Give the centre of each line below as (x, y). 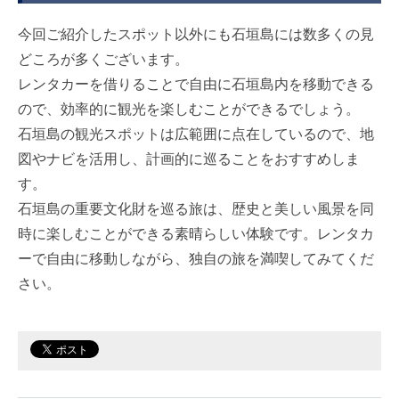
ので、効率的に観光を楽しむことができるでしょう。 (189, 108)
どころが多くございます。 (103, 58)
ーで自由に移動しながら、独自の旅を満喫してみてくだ (196, 257)
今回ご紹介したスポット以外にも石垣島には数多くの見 (196, 33)
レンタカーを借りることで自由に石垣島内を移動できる (196, 83)
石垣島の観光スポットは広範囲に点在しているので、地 (196, 133)
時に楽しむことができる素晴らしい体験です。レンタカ (196, 232)
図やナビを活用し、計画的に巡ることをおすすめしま (189, 158)
